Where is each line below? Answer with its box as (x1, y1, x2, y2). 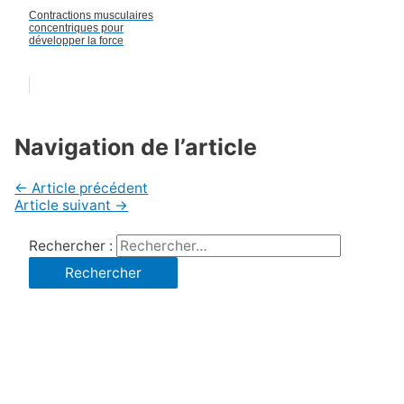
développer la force (28, 33, 124, 47)
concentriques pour (28, 21, 124, 34)
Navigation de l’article (14, 133, 258, 161)
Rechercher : (28, 236, 113, 254)
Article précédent (28, 179, 149, 197)
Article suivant (14, 196, 115, 214)
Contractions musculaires (28, 8, 153, 22)
